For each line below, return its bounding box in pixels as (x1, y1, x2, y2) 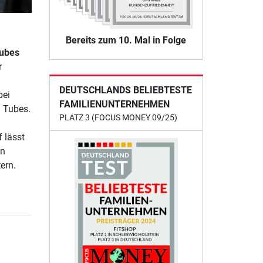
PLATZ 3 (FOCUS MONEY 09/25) (59, 113, 177, 123)
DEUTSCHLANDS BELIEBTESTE (59, 85, 192, 96)
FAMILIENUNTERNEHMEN (59, 99, 170, 110)
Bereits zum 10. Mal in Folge (66, 35, 187, 46)
